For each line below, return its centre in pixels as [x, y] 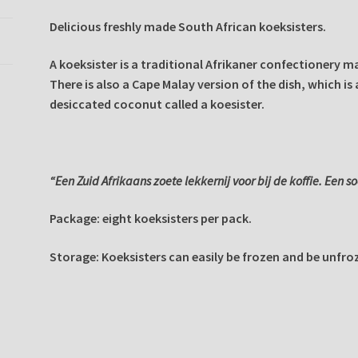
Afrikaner [232, 64]
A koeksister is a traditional [128, 64]
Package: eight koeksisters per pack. [151, 219]
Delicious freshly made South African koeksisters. [188, 26]
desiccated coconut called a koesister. [157, 104]
